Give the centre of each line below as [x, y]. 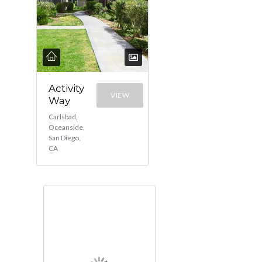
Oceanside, [67, 127]
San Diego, [65, 138]
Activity [66, 88]
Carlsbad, [63, 117]
